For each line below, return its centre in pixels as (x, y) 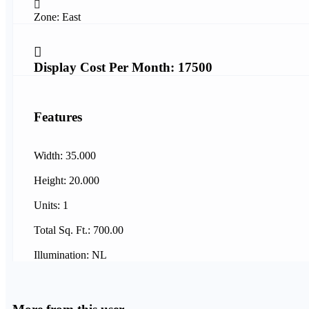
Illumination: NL (70, 255)
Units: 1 (51, 206)
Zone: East (57, 17)
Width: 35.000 (65, 156)
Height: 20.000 (67, 181)
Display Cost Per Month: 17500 (123, 67)
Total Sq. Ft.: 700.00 (79, 230)
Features (58, 117)
